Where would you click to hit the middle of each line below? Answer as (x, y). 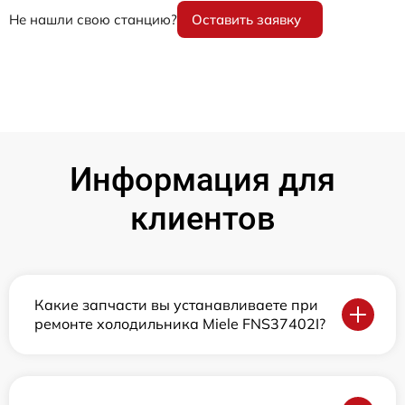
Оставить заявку (246, 19)
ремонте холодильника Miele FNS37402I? (180, 324)
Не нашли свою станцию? (93, 19)
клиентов (202, 219)
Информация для (202, 180)
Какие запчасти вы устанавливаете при (176, 305)
